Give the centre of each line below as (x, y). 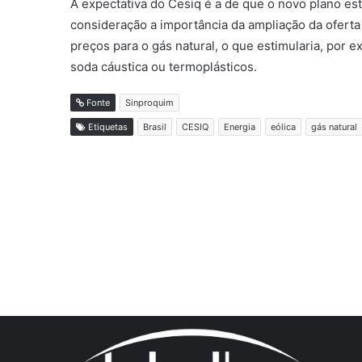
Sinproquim (149, 103)
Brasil (155, 127)
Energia (240, 127)
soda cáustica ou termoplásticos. (164, 67)
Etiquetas (107, 127)
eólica (283, 127)
